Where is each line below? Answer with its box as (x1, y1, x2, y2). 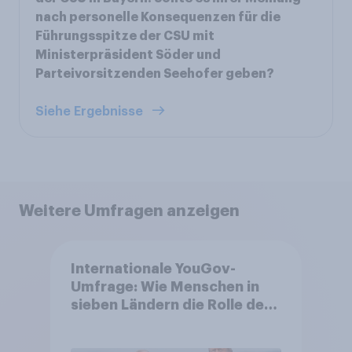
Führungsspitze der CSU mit (35, 29, 214, 42)
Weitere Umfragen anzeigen (19, 202, 240, 218)
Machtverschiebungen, (70, 334, 235, 349)
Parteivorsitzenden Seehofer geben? (35, 67, 274, 80)
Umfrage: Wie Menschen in (70, 280, 259, 295)
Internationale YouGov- (70, 262, 236, 277)
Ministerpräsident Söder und (35, 48, 221, 61)
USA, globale (70, 316, 162, 331)
